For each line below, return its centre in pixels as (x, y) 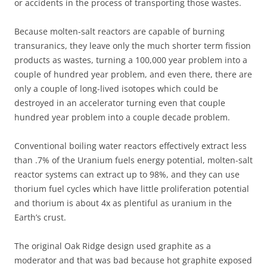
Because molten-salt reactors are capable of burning (119, 31)
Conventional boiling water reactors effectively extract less (131, 145)
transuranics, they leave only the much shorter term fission (133, 45)
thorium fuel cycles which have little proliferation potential (132, 188)
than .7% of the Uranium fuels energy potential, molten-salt (133, 160)
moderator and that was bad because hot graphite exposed (133, 260)
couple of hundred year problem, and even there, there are (133, 74)
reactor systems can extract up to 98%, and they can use (127, 174)
